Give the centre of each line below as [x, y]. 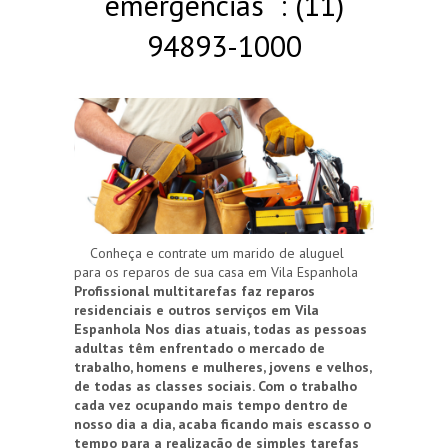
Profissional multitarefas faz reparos [194, 291]
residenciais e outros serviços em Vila [196, 310]
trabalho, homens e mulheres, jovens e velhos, [222, 367]
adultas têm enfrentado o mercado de [199, 348]
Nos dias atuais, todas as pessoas [256, 329]
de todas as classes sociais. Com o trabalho [215, 386]
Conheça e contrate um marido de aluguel [209, 253]
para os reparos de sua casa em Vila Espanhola [216, 272]
